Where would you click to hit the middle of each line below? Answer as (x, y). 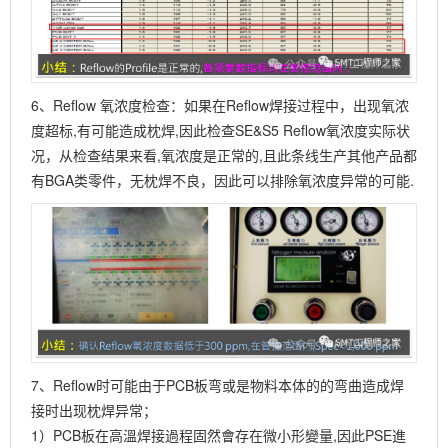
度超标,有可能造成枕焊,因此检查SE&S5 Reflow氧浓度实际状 (220, 130)
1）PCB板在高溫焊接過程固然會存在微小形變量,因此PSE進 (218, 435)
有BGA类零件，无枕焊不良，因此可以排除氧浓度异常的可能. (222, 180)
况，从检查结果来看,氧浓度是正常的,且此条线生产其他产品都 (224, 155)
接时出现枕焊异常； (94, 410)
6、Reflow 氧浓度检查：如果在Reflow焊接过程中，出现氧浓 (220, 105)
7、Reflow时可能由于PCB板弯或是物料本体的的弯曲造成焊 (217, 385)
